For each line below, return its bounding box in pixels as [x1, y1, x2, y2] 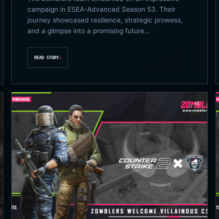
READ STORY [34, 55, 59, 60]
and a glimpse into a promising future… [27, 27, 150, 35]
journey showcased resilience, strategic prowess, [27, 16, 183, 24]
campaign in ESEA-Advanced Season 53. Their [27, 5, 176, 14]
